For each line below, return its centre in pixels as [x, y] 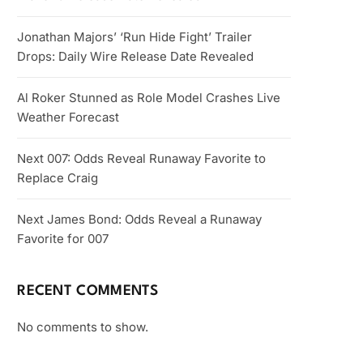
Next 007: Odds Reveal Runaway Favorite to [142, 158]
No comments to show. [83, 327]
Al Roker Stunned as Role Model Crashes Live [149, 98]
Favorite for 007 [63, 239]
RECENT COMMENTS [88, 291]
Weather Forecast [68, 117]
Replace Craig [58, 178]
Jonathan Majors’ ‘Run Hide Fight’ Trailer [135, 37]
